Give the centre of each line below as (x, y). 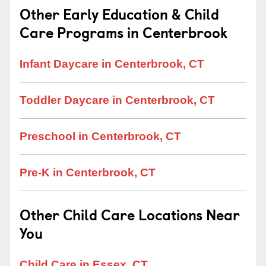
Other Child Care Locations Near (130, 214)
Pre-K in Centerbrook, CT (88, 172)
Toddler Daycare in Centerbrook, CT (117, 100)
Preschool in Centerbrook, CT (100, 136)
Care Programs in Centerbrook (123, 32)
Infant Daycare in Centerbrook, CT (112, 64)
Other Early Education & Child (119, 14)
